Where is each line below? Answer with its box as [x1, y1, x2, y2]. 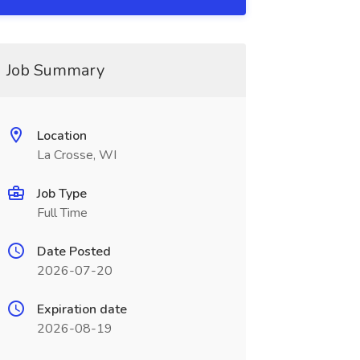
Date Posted [36, 243, 111, 260]
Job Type [36, 185, 87, 202]
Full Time [36, 204, 88, 222]
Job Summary [6, 59, 104, 81]
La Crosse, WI [36, 146, 117, 164]
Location [36, 127, 87, 145]
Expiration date [36, 301, 127, 318]
